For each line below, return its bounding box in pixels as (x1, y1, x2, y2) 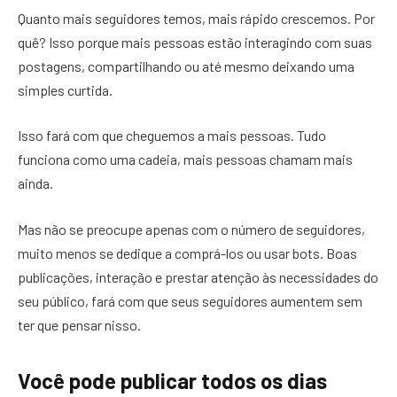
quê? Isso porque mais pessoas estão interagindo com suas (18, 33, 372, 51)
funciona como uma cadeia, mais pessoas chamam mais (18, 151, 353, 168)
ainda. (18, 175, 53, 192)
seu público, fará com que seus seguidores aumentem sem (18, 292, 362, 309)
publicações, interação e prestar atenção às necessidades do (18, 268, 378, 285)
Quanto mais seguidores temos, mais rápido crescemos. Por (18, 9, 375, 27)
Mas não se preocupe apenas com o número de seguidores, (18, 220, 365, 237)
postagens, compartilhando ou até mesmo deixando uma (18, 57, 354, 74)
